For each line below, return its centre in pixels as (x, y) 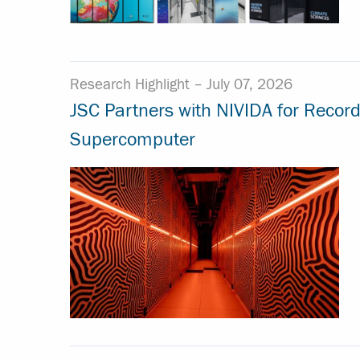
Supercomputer (133, 139)
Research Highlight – (138, 84)
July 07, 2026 (250, 84)
